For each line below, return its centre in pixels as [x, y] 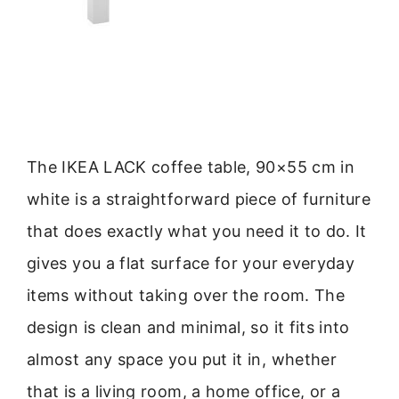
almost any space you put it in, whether [182, 359]
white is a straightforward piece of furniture [199, 199]
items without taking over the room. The [186, 295]
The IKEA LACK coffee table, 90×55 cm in [191, 167]
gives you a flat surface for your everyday [191, 263]
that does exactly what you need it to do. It [197, 231]
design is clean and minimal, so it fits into [188, 327]
